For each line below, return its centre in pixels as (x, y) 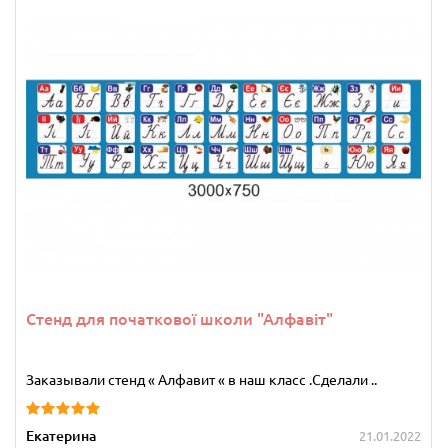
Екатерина (61, 436)
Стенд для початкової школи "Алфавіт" (179, 319)
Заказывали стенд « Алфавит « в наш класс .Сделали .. (201, 380)
